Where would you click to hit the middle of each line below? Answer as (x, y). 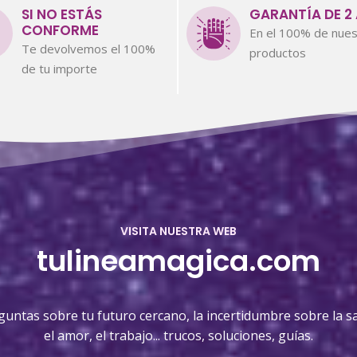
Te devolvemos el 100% (88, 48)
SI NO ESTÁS (62, 14)
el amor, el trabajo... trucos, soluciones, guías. (178, 335)
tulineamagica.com (178, 261)
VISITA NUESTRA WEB (178, 231)
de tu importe (59, 68)
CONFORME (60, 30)
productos (278, 52)
